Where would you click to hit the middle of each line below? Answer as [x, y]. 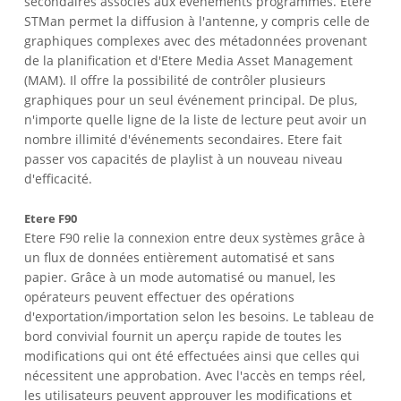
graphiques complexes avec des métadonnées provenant [196, 40]
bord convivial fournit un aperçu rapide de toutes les [183, 336]
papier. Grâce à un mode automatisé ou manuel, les [180, 277]
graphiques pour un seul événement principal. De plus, [191, 99]
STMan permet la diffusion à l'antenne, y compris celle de [197, 21]
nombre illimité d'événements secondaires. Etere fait [183, 139]
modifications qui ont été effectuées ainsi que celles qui [192, 355]
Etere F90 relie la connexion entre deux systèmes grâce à [195, 237]
